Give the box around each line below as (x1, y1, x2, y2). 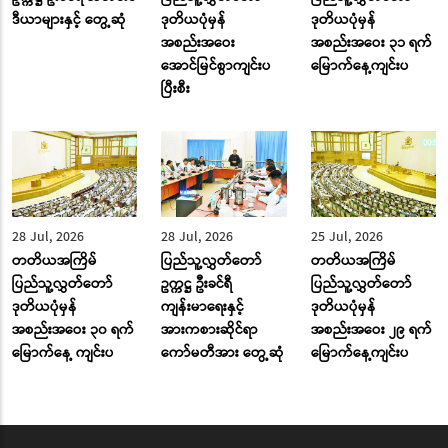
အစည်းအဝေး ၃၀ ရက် (12, 318, 134, 341)
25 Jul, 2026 (310, 225, 383, 248)
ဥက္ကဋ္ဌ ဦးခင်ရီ (161, 272, 233, 295)
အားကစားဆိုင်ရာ (161, 318, 259, 341)
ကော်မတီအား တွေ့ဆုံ (161, 341, 285, 364)
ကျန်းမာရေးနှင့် (161, 295, 245, 318)
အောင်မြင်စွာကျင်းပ (161, 54, 272, 77)
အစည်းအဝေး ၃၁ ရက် (310, 31, 432, 54)
